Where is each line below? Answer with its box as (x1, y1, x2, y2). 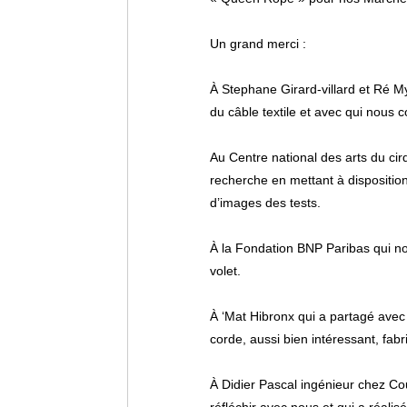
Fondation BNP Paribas (235, 241, 370, 256)
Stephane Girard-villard (222, 82, 355, 97)
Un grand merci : (210, 36, 306, 52)
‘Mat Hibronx (222, 309, 294, 324)
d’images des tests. (210, 195, 321, 211)
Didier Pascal (222, 377, 297, 392)
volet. (210, 263, 241, 279)
